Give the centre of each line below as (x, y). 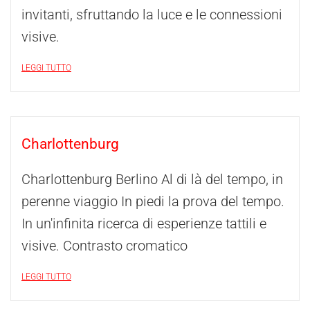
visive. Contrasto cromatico (104, 246)
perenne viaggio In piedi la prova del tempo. (153, 201)
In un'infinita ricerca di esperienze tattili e (144, 224)
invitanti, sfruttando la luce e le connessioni (152, 15)
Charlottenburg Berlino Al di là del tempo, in (152, 179)
